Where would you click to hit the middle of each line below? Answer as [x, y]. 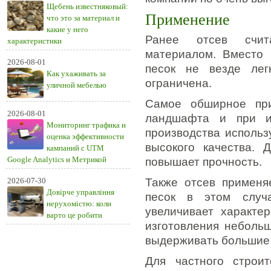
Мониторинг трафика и [86, 125]
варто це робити [74, 215]
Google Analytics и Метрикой [57, 159]
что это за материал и [83, 18]
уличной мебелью [77, 85]
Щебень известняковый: [87, 6]
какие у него [67, 29]
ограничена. [178, 83]
